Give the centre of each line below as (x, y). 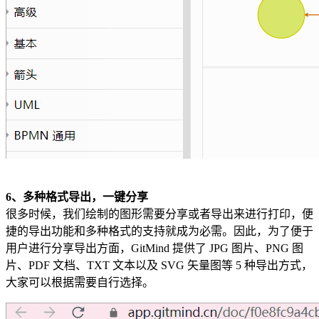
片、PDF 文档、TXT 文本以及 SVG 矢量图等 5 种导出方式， (159, 265)
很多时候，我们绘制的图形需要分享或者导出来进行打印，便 (159, 214)
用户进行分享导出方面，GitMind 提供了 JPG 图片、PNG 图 (155, 248)
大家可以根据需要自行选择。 (80, 282)
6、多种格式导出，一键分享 (77, 197)
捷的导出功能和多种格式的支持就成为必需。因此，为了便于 (159, 231)
